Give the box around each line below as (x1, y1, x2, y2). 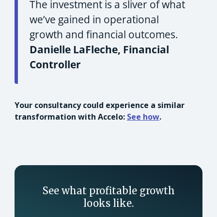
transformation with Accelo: (15, 111, 127, 122)
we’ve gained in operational (30, 12, 159, 26)
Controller (30, 57, 81, 71)
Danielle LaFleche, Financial (30, 42, 169, 56)
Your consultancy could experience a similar (15, 99, 185, 110)
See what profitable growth (42, 184, 175, 197)
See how (127, 111, 159, 122)
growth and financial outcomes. (30, 27, 178, 41)
